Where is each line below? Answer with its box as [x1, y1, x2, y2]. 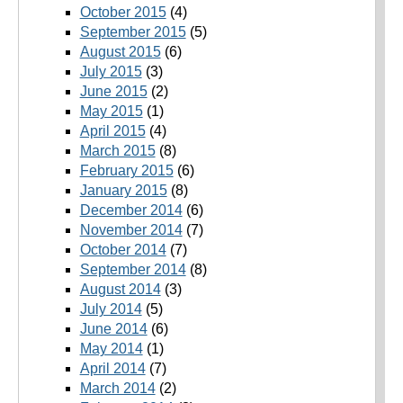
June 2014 [79, 321, 148, 337]
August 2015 [79, 44, 161, 60]
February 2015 [79, 163, 174, 179]
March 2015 [79, 143, 156, 159]
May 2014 [79, 341, 143, 357]
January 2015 [79, 183, 167, 199]
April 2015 [79, 123, 146, 139]
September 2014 [79, 262, 186, 278]
